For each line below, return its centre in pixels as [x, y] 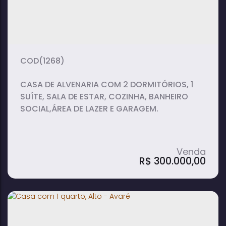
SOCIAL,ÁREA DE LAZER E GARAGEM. [89, 109]
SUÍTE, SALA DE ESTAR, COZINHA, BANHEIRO [104, 97]
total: [125, 37]
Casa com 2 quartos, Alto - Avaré [103, 204]
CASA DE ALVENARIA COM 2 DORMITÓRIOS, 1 [107, 84]
